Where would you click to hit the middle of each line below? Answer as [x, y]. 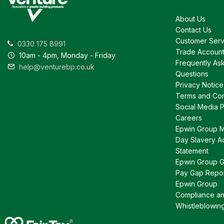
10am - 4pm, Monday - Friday [66, 55]
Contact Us [193, 29]
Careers [189, 117]
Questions [192, 73]
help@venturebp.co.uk [56, 66]
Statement [192, 150]
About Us [190, 18]
